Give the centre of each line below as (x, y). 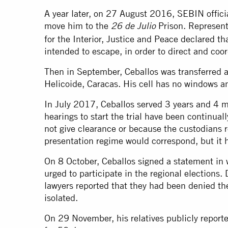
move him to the (78, 26)
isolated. (61, 198)
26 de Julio (133, 27)
